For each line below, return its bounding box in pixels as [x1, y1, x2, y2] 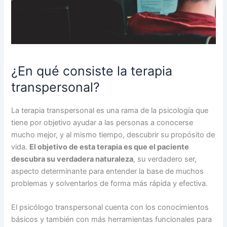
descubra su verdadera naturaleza [11, 154, 134, 164]
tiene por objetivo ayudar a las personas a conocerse [11, 118, 194, 127]
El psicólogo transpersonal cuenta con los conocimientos [11, 203, 209, 212]
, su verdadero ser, [133, 154, 197, 164]
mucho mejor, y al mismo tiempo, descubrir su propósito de [11, 130, 215, 139]
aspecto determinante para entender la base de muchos [11, 166, 204, 176]
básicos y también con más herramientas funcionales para [11, 215, 212, 224]
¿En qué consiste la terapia [11, 63, 173, 79]
